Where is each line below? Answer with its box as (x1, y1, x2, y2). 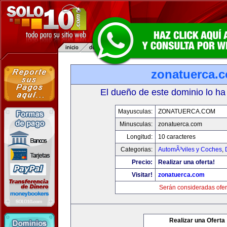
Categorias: (121, 146, 153, 153)
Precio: (132, 159, 153, 166)
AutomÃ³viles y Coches (158, 146, 222, 153)
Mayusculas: (118, 108, 153, 115)
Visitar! (132, 171, 153, 178)
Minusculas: (120, 121, 153, 128)
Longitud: (127, 133, 153, 140)
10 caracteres (158, 133, 196, 140)
